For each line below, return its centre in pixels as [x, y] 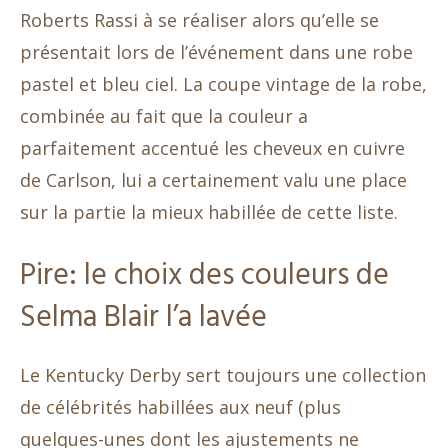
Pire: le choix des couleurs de [204, 275]
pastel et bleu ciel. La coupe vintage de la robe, [223, 83]
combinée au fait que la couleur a [164, 115]
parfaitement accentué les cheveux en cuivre [212, 147]
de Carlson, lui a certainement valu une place [213, 179]
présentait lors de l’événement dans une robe [216, 51]
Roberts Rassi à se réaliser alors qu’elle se [199, 19]
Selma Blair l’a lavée [143, 317]
